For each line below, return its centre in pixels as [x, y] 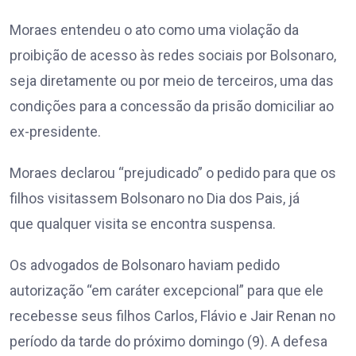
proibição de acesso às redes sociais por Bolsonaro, [173, 56]
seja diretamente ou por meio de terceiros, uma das [172, 81]
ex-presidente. [55, 132]
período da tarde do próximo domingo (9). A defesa [168, 342]
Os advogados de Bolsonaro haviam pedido [145, 265]
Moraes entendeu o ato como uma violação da [154, 30]
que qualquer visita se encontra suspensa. [143, 224]
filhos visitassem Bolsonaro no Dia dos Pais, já [155, 199]
